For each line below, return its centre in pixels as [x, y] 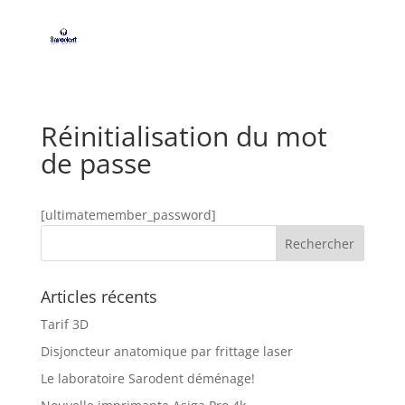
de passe [96, 163]
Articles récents [99, 297]
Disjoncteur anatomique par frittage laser [166, 351]
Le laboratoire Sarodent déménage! [147, 378]
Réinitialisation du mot [184, 136]
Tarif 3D [64, 324]
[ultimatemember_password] [128, 215]
